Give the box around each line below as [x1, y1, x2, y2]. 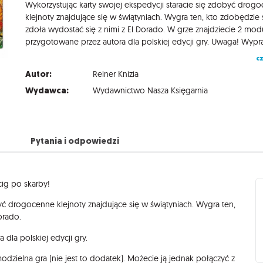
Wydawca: [25, 84, 69, 96]
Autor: [25, 68, 52, 80]
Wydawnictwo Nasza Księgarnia [93, 85, 208, 96]
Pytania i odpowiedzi [30, 134, 119, 147]
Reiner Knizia [93, 68, 139, 79]
